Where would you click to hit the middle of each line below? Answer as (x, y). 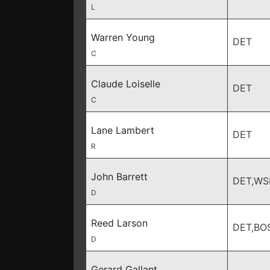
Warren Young (123, 37)
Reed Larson (119, 223)
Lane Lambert (123, 130)
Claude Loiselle (126, 84)
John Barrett (119, 177)
